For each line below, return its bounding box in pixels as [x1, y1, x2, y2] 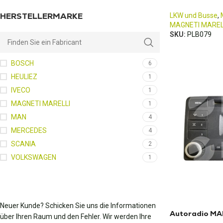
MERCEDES [11, 126, 47, 134]
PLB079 [187, 30, 212, 38]
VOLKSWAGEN [11, 153, 56, 161]
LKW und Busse [170, 11, 218, 19]
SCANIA [11, 140, 36, 148]
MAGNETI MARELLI [11, 100, 70, 108]
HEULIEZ [11, 73, 37, 81]
